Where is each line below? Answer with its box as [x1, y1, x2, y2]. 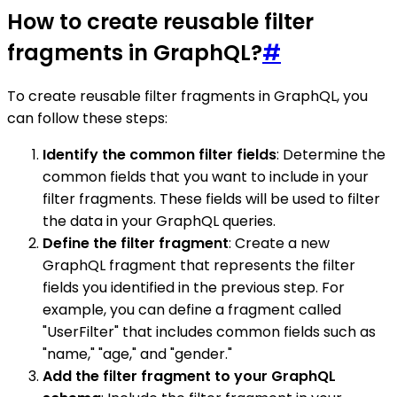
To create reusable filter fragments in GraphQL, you [7, 86, 368, 107]
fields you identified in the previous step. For [43, 277, 345, 299]
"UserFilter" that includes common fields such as [43, 322, 376, 343]
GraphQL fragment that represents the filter [43, 255, 355, 276]
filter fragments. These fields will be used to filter [43, 189, 380, 210]
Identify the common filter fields [43, 144, 276, 166]
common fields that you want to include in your [43, 167, 369, 188]
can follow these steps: [7, 108, 167, 129]
